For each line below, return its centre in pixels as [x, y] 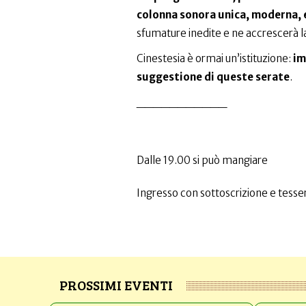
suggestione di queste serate [213, 77]
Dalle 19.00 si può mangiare [202, 160]
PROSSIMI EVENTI [116, 285]
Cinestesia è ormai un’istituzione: [214, 58]
